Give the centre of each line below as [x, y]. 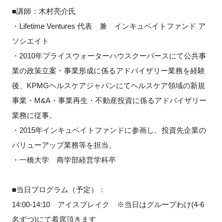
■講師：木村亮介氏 [44, 11]
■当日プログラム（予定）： [58, 189]
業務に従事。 [34, 115]
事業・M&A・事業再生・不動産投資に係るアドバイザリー [109, 100]
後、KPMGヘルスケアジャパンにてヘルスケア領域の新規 [108, 85]
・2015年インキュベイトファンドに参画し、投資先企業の [109, 130]
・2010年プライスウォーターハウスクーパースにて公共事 [109, 55]
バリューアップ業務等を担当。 [64, 145]
